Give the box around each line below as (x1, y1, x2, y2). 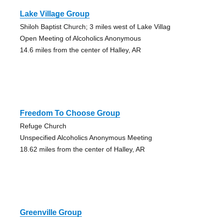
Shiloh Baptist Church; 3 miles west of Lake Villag (19, 22, 170, 31)
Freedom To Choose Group (19, 108, 120, 117)
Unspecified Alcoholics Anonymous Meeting (19, 133, 152, 141)
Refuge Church (19, 122, 66, 130)
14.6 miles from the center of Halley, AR (19, 46, 141, 54)
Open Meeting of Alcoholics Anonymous (19, 34, 141, 42)
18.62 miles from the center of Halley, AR (19, 145, 145, 153)
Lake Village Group (19, 9, 90, 18)
